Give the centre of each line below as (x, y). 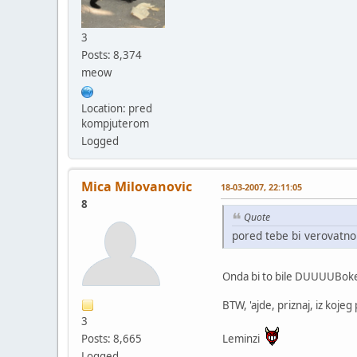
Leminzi (243, 338)
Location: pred (117, 109)
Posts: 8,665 (112, 339)
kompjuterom (115, 124)
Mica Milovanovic (137, 187)
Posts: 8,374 (112, 55)
